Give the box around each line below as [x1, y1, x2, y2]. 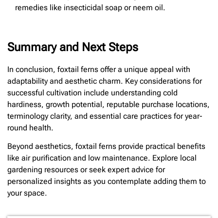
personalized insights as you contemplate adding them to [7, 177, 206, 186]
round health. [7, 123, 54, 133]
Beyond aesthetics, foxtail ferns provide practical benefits [7, 142, 205, 151]
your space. [7, 188, 47, 198]
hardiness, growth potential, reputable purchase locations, [7, 100, 210, 109]
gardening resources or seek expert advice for [7, 165, 165, 175]
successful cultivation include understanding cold [7, 88, 178, 98]
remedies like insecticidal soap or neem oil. [15, 3, 165, 13]
